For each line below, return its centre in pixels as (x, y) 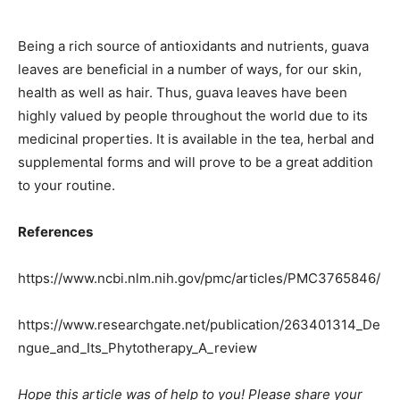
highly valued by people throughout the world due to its (193, 115)
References (55, 231)
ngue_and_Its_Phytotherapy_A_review (137, 347)
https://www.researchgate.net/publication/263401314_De (199, 324)
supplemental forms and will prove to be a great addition (196, 162)
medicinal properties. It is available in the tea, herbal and (196, 138)
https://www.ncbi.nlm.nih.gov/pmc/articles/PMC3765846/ (199, 278)
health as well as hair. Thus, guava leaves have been (183, 92)
